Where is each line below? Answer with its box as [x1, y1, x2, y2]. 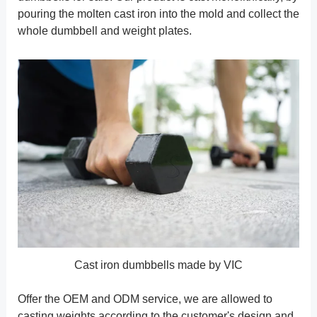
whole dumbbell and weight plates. [17, 25, 192, 38]
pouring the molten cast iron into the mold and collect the [17, 8, 299, 21]
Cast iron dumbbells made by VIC [74, 259, 243, 272]
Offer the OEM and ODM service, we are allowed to [17, 293, 272, 306]
